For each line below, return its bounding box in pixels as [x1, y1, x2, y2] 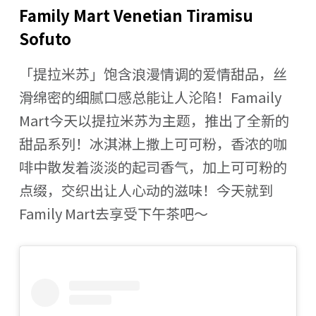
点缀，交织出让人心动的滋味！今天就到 [18, 179, 273, 200]
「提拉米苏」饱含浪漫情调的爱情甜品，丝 [18, 63, 287, 84]
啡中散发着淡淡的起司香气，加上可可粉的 [18, 156, 287, 177]
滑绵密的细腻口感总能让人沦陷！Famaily [18, 86, 281, 107]
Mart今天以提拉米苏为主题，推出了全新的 [18, 109, 289, 130]
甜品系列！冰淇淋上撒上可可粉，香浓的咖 [18, 133, 287, 154]
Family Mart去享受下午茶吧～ [18, 202, 208, 224]
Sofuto [18, 27, 71, 50]
